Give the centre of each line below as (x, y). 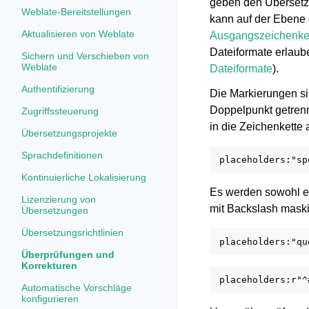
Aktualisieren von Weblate (78, 34)
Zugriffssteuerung (60, 111)
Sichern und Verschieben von (85, 56)
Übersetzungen (55, 210)
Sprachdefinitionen (62, 155)
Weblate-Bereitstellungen (76, 12)
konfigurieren (50, 299)
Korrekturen (49, 266)
